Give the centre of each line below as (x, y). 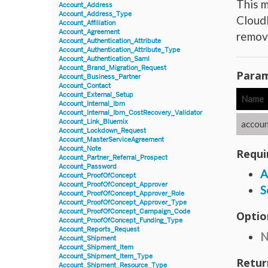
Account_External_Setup (96, 95)
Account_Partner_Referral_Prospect (113, 157)
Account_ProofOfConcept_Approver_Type (123, 202)
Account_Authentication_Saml (104, 59)
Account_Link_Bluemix (93, 121)
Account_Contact (85, 86)
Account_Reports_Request (99, 229)
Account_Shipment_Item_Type (106, 256)
